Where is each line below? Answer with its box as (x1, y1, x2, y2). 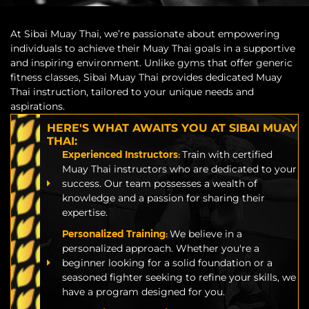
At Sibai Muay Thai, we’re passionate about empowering (10, 27, 280, 40)
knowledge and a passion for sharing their (62, 191, 266, 204)
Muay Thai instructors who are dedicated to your (62, 162, 297, 175)
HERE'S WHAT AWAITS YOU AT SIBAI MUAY (46, 121, 297, 134)
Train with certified (182, 148, 273, 161)
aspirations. (10, 99, 65, 112)
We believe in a (170, 227, 243, 240)
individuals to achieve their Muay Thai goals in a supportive (10, 41, 295, 54)
